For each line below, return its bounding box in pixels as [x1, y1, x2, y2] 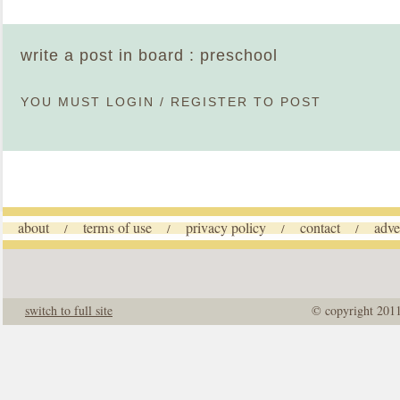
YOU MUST [21, 96, 106, 109]
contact [300, 218, 340, 237]
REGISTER [171, 96, 248, 109]
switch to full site [25, 302, 112, 319]
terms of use [83, 218, 152, 237]
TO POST [248, 96, 321, 109]
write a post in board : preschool [21, 46, 278, 64]
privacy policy [186, 218, 266, 237]
